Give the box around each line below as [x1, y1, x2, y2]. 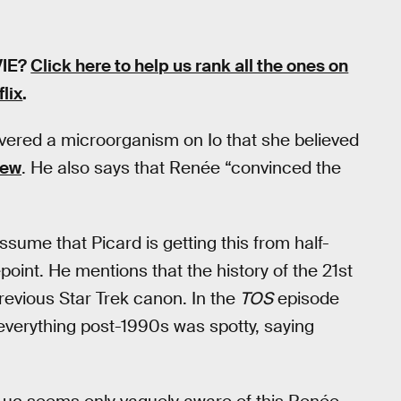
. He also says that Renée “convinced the [21, 157, 341, 180]
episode [273, 286, 339, 310]
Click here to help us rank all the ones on [30, 54, 349, 77]
